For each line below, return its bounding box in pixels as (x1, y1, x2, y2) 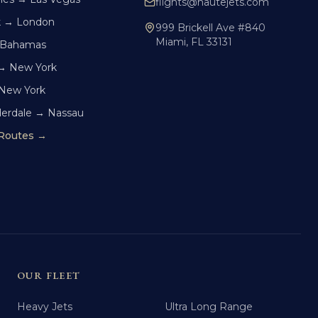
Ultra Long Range (165, 300, 253, 313)
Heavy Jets (17, 300, 72, 313)
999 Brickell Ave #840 (155, 21, 266, 34)
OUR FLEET (17, 269, 81, 282)
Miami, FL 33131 (155, 35, 233, 48)
